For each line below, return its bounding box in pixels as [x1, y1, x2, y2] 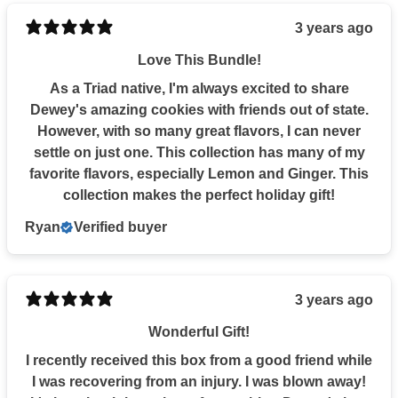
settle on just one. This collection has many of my [33, 144, 365, 160]
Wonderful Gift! [148, 323, 250, 339]
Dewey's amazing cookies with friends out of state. [29, 101, 369, 117]
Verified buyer [74, 219, 167, 235]
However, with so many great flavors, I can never [37, 123, 361, 139]
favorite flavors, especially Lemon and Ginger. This [29, 165, 369, 181]
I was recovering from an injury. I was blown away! [32, 373, 366, 389]
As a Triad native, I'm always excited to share [49, 80, 349, 96]
